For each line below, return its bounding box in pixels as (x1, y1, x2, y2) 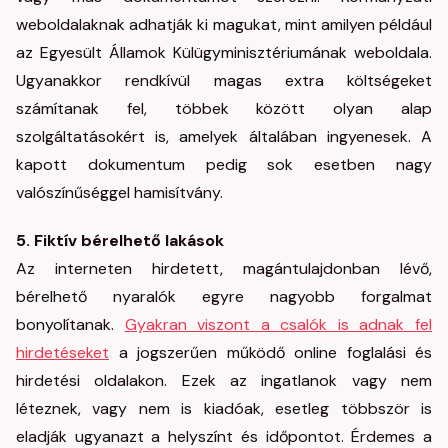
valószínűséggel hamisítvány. (16, 182, 223, 203)
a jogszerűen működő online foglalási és (109, 342, 432, 363)
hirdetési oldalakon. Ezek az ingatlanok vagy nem (16, 370, 432, 391)
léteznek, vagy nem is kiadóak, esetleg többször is (16, 398, 432, 419)
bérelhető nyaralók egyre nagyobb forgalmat (16, 286, 432, 307)
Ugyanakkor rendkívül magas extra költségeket (16, 70, 432, 91)
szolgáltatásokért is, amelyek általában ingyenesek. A (16, 126, 432, 147)
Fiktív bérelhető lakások (34, 230, 224, 251)
